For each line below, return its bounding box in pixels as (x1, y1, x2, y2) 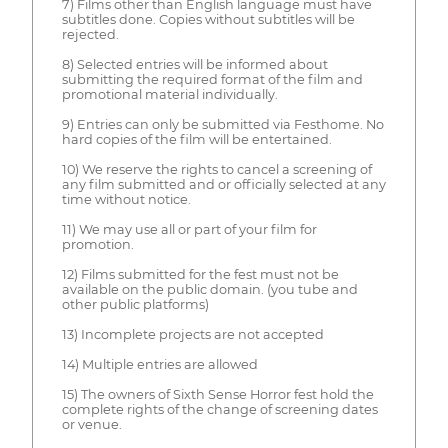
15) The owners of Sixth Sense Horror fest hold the (61, 387, 374, 403)
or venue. (61, 417, 122, 433)
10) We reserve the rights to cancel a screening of (61, 162, 372, 178)
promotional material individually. (61, 87, 278, 103)
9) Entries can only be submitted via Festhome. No (61, 117, 384, 133)
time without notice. (61, 192, 191, 208)
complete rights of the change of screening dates (61, 402, 378, 418)
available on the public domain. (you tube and (61, 282, 358, 298)
